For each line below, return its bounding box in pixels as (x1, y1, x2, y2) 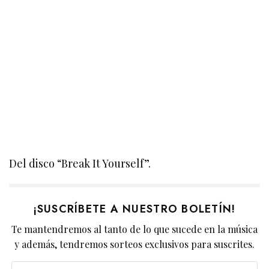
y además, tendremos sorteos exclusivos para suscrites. (14, 237, 255, 250)
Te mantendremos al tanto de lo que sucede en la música (11, 222, 258, 235)
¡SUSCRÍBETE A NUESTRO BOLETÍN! (33, 201, 236, 217)
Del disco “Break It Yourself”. (9, 156, 151, 171)
